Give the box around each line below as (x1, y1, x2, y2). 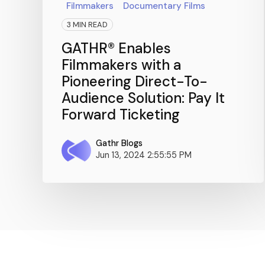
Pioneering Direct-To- (62, 72, 208, 91)
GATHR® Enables (62, 39, 171, 58)
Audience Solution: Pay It (62, 89, 225, 108)
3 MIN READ (67, 20, 108, 30)
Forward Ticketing (62, 105, 180, 124)
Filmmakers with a (62, 56, 181, 75)
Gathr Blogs (96, 138, 143, 149)
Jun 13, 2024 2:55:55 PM (96, 150, 192, 161)
